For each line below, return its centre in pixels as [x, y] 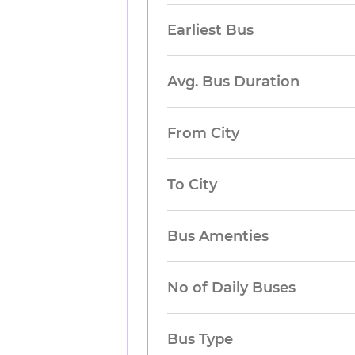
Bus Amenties [218, 236]
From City [204, 133]
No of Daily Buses [232, 288]
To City [193, 185]
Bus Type [200, 339]
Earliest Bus [211, 30]
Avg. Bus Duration [234, 82]
